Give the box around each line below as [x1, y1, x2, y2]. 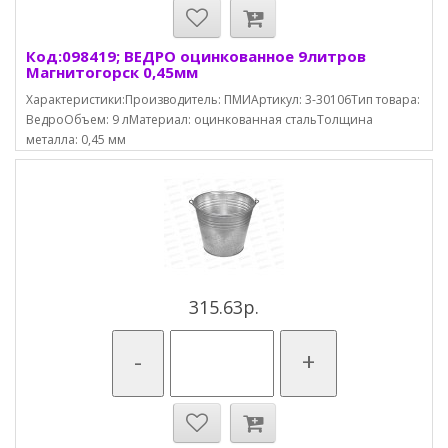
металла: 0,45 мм [26, 131, 126, 148]
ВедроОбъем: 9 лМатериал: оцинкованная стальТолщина [26, 111, 373, 128]
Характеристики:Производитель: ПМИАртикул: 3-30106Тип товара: [26, 91, 420, 108]
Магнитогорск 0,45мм [26, 62, 198, 82]
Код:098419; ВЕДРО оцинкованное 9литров [26, 46, 366, 66]
